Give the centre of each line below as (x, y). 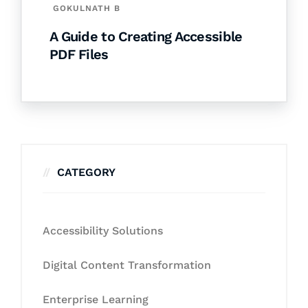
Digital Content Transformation (127, 265)
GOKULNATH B (87, 8)
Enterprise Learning (96, 299)
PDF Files (79, 54)
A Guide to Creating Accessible (146, 36)
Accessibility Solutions (103, 230)
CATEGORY (86, 172)
